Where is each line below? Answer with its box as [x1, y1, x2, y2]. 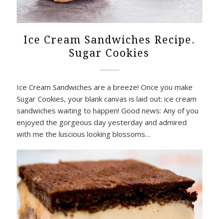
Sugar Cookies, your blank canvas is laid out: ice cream [16, 94, 197, 104]
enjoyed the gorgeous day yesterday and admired [16, 117, 187, 128]
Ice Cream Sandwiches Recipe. [23, 34, 196, 46]
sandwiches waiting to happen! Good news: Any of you [16, 106, 198, 116]
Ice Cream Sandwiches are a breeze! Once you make [16, 82, 193, 92]
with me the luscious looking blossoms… [16, 129, 151, 139]
